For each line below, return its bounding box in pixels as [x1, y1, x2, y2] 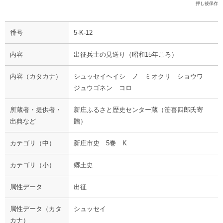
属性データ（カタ [10, 205, 62, 213]
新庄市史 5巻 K [74, 139, 133, 147]
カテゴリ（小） [10, 161, 55, 169]
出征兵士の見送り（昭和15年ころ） [74, 50, 178, 58]
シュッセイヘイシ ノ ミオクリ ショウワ [74, 72, 210, 80]
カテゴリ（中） [10, 139, 55, 147]
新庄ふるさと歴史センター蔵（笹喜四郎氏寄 [74, 106, 203, 113]
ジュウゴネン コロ [74, 84, 132, 92]
